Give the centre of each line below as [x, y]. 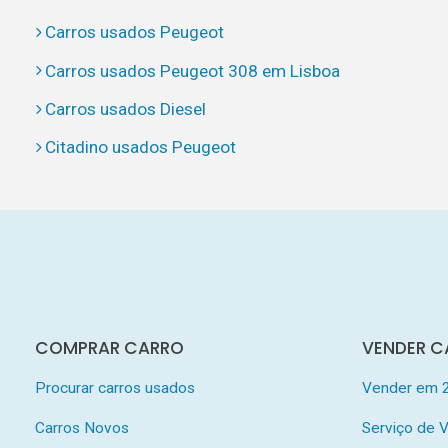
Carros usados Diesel [125, 108]
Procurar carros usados [114, 387]
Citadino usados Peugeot [140, 147]
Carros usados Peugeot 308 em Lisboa [192, 70]
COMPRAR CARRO [109, 347]
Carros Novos [81, 427]
